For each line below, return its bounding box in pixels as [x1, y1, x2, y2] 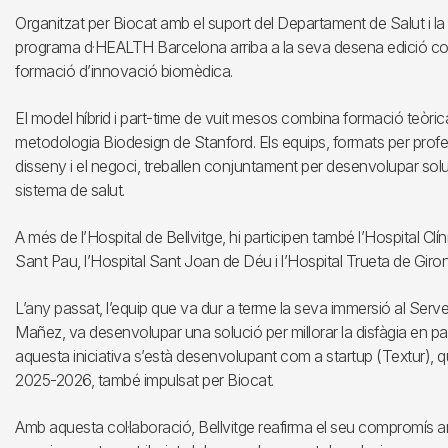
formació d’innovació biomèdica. [15, 61, 233, 81]
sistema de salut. [15, 180, 125, 200]
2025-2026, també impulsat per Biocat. [15, 370, 274, 390]
